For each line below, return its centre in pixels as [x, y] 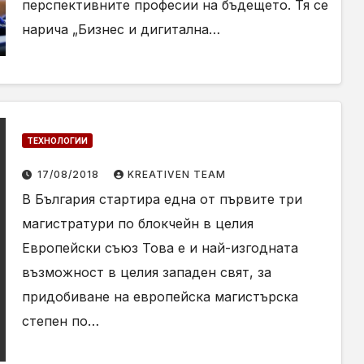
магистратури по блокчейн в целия [137, 223]
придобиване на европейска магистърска [160, 297]
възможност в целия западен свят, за [146, 272]
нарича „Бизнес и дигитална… [121, 29]
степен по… [60, 321]
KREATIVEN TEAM [176, 174]
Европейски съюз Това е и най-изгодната [160, 248]
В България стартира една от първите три [162, 199]
